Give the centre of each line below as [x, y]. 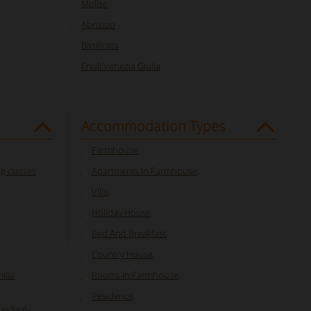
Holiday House [121, 212]
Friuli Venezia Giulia [121, 66]
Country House [122, 254]
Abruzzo [98, 24]
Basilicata [100, 45]
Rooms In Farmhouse [135, 275]
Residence [112, 295]
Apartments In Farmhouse [144, 170]
